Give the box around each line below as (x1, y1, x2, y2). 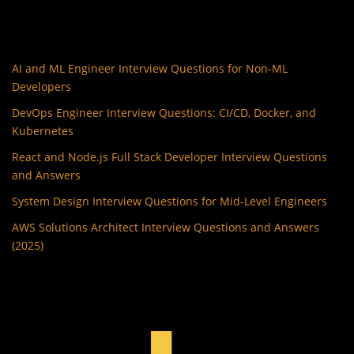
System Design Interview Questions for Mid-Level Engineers (12, 193, 327, 209)
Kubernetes (12, 122, 73, 138)
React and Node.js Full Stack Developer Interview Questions (12, 149, 327, 164)
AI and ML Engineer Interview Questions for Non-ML (12, 60, 288, 76)
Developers (12, 78, 71, 94)
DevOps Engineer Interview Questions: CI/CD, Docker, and (12, 104, 316, 120)
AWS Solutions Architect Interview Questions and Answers (12, 219, 319, 235)
